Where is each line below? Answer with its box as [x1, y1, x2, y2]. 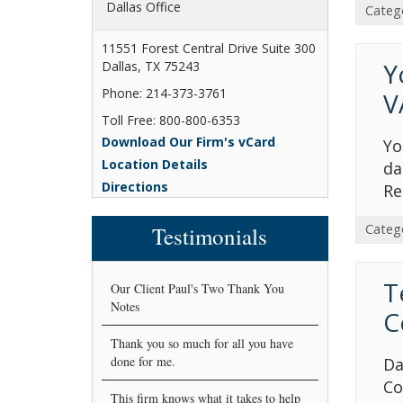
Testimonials [152, 220, 268, 251]
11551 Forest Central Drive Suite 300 [102, 39, 316, 57]
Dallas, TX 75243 [102, 57, 200, 75]
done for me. [111, 352, 175, 370]
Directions [102, 177, 168, 195]
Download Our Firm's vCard [102, 132, 275, 150]
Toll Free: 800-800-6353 [102, 111, 240, 129]
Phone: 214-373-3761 [102, 84, 227, 102]
